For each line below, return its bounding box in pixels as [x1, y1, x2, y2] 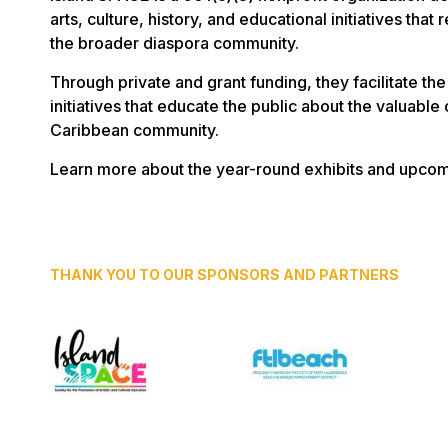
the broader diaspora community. [50, 33, 299, 53]
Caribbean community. [50, 120, 219, 140]
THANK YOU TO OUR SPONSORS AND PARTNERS [50, 266, 399, 283]
